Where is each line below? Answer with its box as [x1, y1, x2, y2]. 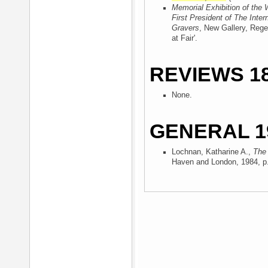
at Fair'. [172, 34, 197, 42]
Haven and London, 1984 [172, 158, 258, 166]
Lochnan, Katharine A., [172, 148, 253, 156]
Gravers [172, 24, 199, 32]
